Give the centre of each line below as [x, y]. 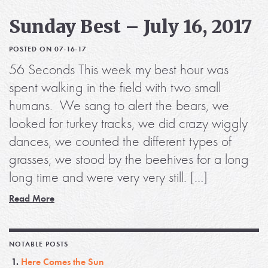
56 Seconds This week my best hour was [119, 70]
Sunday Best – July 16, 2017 [131, 27]
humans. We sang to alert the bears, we [119, 106]
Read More [32, 199]
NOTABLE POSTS [39, 244]
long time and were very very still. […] [108, 178]
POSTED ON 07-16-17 [48, 49]
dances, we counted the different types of [120, 142]
